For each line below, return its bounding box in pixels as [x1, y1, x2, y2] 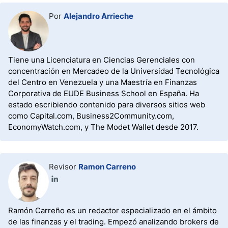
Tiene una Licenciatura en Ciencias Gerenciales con [8, 55, 195, 65]
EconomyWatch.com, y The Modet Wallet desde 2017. [8, 122, 198, 132]
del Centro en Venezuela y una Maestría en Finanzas [8, 77, 197, 87]
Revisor [49, 162, 78, 172]
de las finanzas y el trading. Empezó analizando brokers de [8, 217, 219, 226]
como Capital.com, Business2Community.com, [8, 111, 174, 121]
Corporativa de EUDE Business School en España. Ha [8, 89, 199, 98]
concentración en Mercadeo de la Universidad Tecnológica [8, 66, 219, 76]
